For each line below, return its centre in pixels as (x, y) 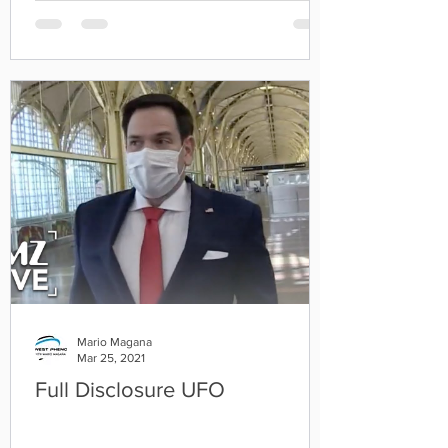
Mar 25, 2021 (111, 358)
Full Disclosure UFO (130, 389)
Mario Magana (114, 341)
